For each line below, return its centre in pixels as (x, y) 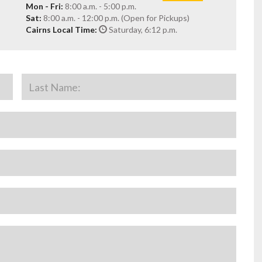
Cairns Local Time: (61, 30)
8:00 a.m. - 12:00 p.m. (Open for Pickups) (116, 18)
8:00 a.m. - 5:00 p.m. (100, 6)
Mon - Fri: (44, 6)
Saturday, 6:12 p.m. (142, 30)
